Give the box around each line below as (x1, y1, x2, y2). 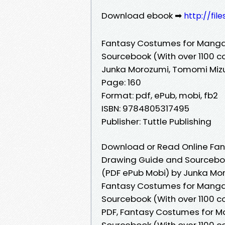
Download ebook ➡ (101, 9, 184, 22)
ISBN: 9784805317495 (101, 102, 189, 115)
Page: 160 (101, 76, 141, 88)
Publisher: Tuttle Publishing (101, 115, 211, 128)
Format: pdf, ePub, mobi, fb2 (101, 89, 218, 101)
